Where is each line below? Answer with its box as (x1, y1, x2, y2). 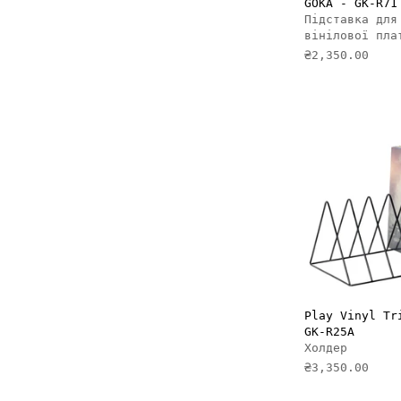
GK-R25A (304, 325, 354, 339)
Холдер (304, 341, 347, 355)
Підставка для (304, 12, 397, 26)
